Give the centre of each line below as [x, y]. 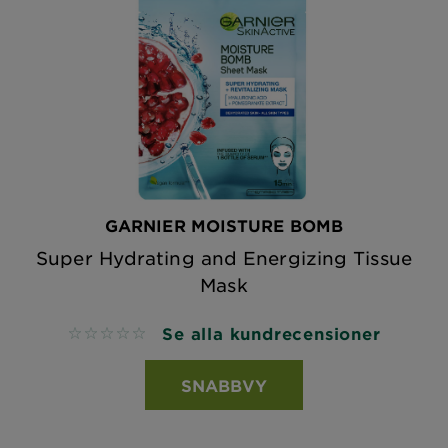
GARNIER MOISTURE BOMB [224, 225]
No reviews [111, 334]
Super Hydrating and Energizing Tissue [224, 258]
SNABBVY [224, 385]
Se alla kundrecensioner [271, 333]
